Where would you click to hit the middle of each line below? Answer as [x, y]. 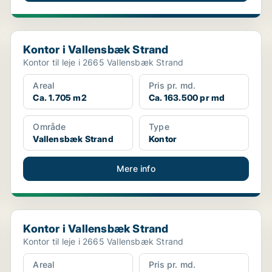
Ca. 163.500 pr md [187, 97]
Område [49, 127]
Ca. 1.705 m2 [60, 97]
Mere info [136, 168]
